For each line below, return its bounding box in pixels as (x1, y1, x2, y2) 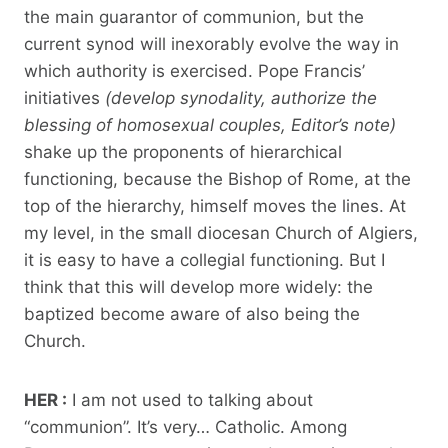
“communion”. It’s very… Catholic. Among (24, 416, 347, 437)
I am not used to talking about (67, 389, 313, 410)
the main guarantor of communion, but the (24, 6, 364, 27)
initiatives (24, 87, 105, 108)
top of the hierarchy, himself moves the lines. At (24, 195, 406, 216)
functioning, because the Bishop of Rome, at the (24, 168, 411, 189)
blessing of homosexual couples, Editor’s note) (24, 114, 396, 135)
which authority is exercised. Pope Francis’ (24, 60, 365, 81)
